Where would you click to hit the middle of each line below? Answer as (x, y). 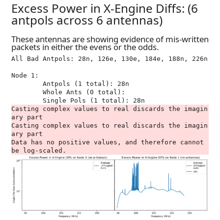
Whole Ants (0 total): (27, 92)
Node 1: (25, 75)
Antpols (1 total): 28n (27, 84)
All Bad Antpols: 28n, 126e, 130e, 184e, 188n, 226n (110, 59)
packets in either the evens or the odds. (85, 47)
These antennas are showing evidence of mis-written (110, 39)
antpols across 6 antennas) (87, 20)
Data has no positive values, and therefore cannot (108, 142)
